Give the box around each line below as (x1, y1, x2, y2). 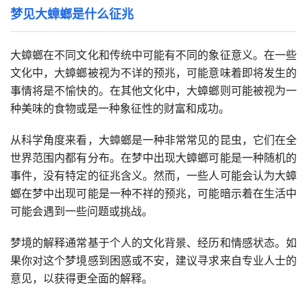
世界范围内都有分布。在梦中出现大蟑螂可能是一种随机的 (10, 151, 297, 165)
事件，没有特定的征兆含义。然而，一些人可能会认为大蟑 (10, 169, 297, 183)
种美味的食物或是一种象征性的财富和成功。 (10, 101, 230, 116)
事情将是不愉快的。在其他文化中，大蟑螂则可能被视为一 (10, 84, 297, 98)
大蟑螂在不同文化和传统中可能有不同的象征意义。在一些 (10, 48, 297, 62)
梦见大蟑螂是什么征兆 (10, 7, 134, 22)
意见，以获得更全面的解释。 (10, 271, 153, 286)
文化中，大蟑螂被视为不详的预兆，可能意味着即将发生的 (10, 66, 297, 80)
